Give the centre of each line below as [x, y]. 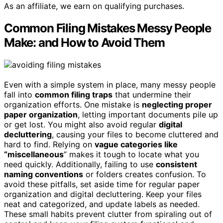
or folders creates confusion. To [145, 174]
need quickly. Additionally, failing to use [80, 164]
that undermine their [152, 94]
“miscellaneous [34, 154]
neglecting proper [177, 104]
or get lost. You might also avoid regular [81, 124]
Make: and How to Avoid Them [84, 42]
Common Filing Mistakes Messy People [108, 28]
